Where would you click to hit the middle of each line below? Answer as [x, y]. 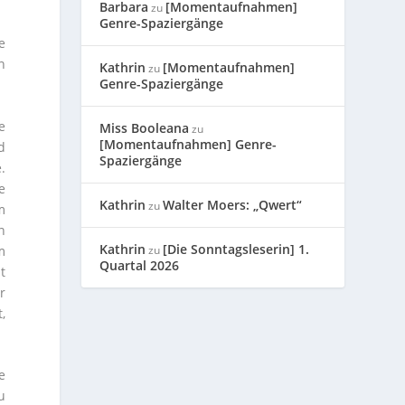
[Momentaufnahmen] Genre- [188, 145]
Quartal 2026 [140, 266]
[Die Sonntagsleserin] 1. [236, 250]
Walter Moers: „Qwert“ [233, 205]
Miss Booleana [145, 128]
